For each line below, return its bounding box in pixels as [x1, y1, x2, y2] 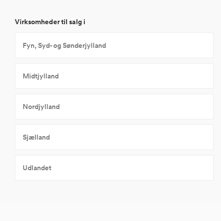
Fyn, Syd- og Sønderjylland [23, 40, 106, 51]
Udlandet [23, 163, 51, 173]
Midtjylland [23, 71, 59, 81]
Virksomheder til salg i [15, 17, 85, 27]
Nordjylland [23, 102, 60, 112]
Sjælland [23, 132, 50, 143]
